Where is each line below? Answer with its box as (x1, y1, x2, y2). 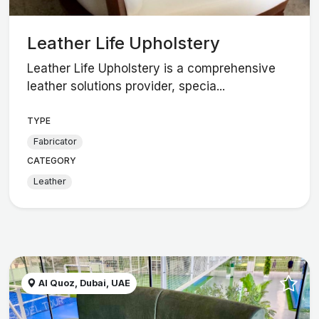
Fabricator (33, 136, 77, 147)
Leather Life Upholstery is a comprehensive (27, 61, 276, 75)
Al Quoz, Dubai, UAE (36, 278, 131, 289)
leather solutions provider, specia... (27, 78, 226, 93)
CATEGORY (27, 155, 77, 166)
